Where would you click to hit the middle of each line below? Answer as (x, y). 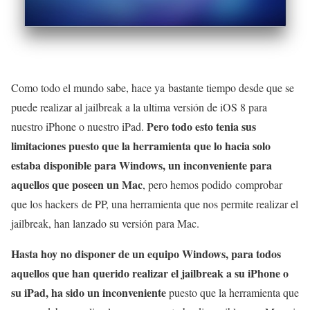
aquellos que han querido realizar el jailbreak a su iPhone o (150, 273)
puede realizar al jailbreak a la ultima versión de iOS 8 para (139, 107)
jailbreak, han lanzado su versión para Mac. (105, 223)
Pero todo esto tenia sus (201, 126)
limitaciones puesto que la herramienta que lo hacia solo (141, 145)
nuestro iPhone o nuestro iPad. (79, 126)
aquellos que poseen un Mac (77, 184)
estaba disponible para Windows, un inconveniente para (142, 165)
